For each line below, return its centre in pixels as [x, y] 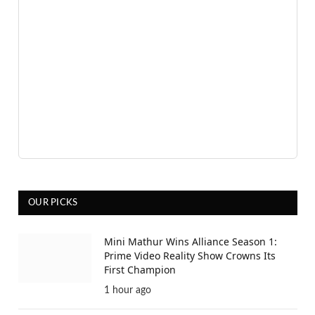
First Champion [140, 270]
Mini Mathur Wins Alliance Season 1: [191, 242]
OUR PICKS [53, 203]
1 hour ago [128, 291]
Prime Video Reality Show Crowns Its [190, 256]
